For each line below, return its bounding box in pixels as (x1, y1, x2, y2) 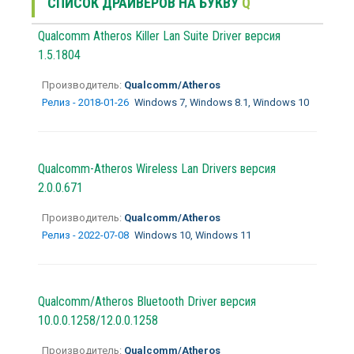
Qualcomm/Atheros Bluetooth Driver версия (37, 293, 256, 309)
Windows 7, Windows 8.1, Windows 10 (134, 96, 309, 108)
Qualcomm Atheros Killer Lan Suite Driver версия (37, 28, 281, 43)
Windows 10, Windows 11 (134, 228, 251, 241)
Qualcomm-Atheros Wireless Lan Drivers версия (37, 160, 276, 176)
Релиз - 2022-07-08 (41, 228, 131, 241)
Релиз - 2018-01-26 (41, 96, 131, 108)
